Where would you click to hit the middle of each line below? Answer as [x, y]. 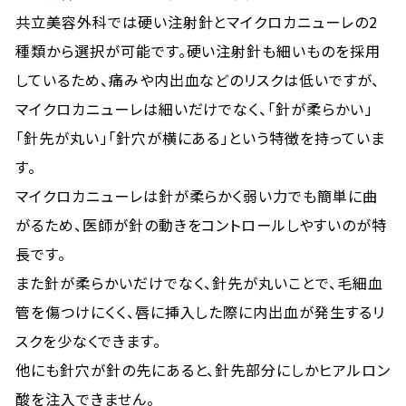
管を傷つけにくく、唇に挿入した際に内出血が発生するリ [200, 312]
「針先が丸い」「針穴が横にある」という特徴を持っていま [200, 138]
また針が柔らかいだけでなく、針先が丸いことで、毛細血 [199, 283]
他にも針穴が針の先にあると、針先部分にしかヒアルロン [203, 370]
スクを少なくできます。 [88, 341]
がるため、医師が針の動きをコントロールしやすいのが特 [201, 225]
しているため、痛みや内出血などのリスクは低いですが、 [198, 80]
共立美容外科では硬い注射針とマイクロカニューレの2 [197, 22]
